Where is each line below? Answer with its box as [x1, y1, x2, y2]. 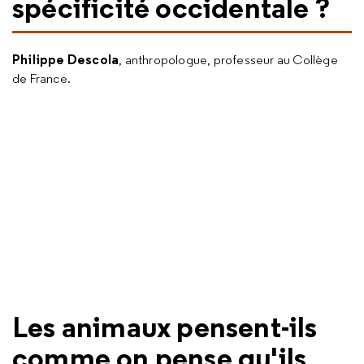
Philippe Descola [12, 51, 119, 67]
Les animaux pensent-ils [12, 308, 318, 345]
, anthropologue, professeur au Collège [119, 52, 338, 67]
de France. [12, 71, 71, 86]
